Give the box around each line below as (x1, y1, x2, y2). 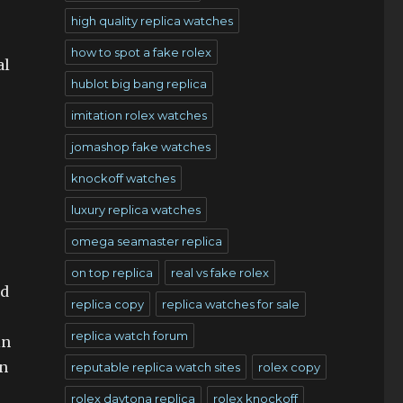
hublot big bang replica (70, 76, 207, 91)
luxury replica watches (70, 202, 201, 217)
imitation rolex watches (70, 108, 207, 122)
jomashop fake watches (70, 139, 210, 154)
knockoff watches (70, 171, 175, 185)
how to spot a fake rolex (70, 45, 211, 59)
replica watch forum (70, 328, 188, 343)
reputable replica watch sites (70, 360, 240, 374)
